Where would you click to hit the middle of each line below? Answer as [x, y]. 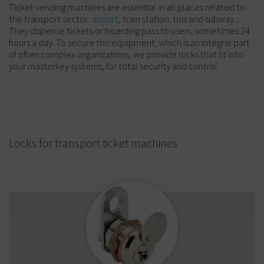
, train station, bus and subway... [179, 19]
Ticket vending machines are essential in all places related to [127, 7]
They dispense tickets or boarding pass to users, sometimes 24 [129, 31]
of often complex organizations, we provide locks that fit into [126, 55]
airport [105, 19]
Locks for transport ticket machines [93, 143]
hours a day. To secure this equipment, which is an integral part [129, 43]
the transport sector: [50, 19]
